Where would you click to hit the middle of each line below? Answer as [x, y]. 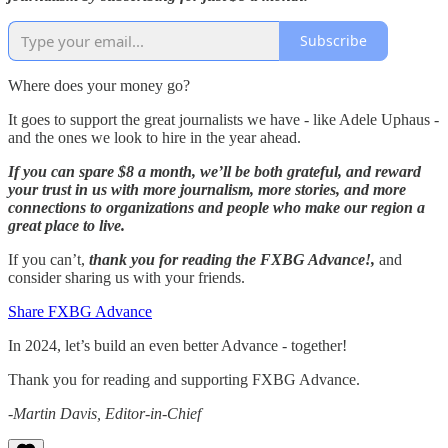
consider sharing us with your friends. [126, 277]
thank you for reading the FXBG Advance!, [234, 259]
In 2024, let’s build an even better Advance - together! [177, 345]
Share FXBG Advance [80, 311]
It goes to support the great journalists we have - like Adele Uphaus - [223, 119]
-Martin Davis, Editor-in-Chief [104, 413]
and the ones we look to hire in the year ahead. [154, 137]
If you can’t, [48, 259]
